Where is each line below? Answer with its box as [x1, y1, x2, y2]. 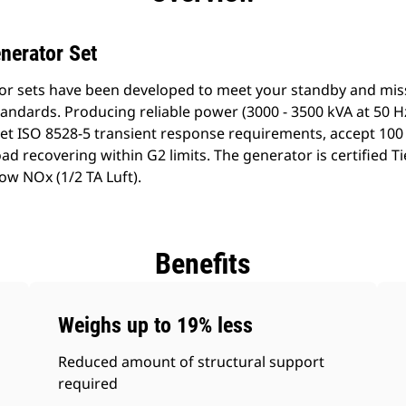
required [58, 373, 119, 393]
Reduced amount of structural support [58, 352, 325, 372]
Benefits [155, 246, 251, 281]
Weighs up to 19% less [58, 313, 254, 338]
